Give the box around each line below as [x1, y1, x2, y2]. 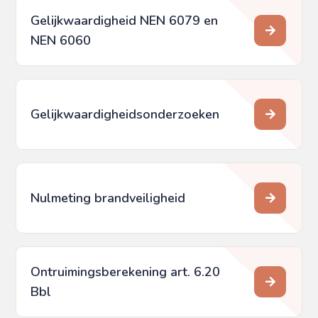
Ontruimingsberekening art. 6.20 [31, 263, 221, 281]
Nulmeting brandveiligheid [31, 190, 186, 207]
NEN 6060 [31, 32, 92, 50]
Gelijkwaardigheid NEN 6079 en [31, 12, 219, 30]
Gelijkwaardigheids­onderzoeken [31, 106, 220, 124]
